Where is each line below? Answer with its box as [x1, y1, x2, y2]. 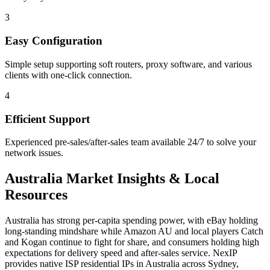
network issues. [5, 148, 63, 159]
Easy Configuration [5, 34, 102, 48]
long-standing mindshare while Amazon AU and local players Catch [5, 226, 263, 237]
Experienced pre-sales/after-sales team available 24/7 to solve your [5, 137, 256, 148]
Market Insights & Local [66, 171, 219, 187]
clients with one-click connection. [5, 69, 132, 80]
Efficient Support [5, 112, 90, 125]
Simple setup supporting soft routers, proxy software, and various [5, 58, 252, 69]
